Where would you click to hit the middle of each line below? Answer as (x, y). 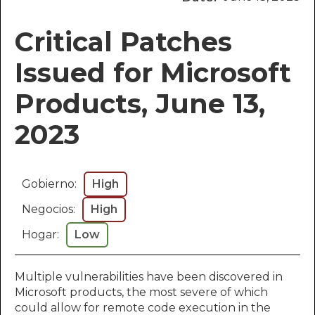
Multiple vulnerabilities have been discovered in (149, 277)
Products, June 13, (140, 104)
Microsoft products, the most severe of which (141, 292)
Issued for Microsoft (153, 73)
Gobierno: (49, 184)
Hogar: (40, 234)
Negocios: (49, 209)
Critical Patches (123, 42)
